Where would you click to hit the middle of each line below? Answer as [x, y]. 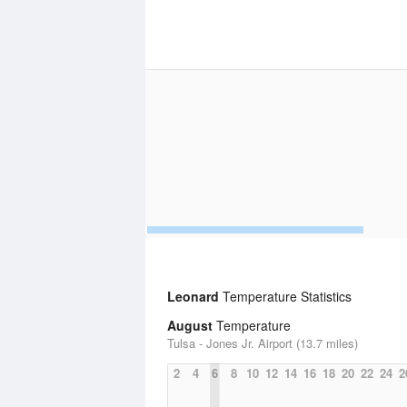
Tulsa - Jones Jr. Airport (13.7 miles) [263, 343]
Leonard [193, 296]
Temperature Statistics [285, 296]
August [190, 325]
